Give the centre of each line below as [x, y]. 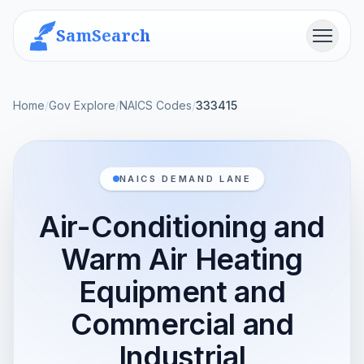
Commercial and [182, 324]
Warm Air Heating [182, 259]
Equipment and [182, 292]
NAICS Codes [156, 105]
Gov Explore [82, 105]
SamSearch [103, 35]
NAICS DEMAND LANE [185, 179]
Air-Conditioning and [182, 227]
